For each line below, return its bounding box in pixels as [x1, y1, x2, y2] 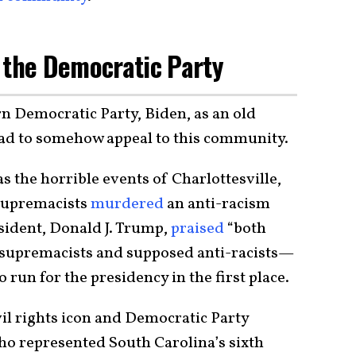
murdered [91, 193, 164, 215]
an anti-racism [164, 193, 270, 215]
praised [171, 218, 224, 240]
